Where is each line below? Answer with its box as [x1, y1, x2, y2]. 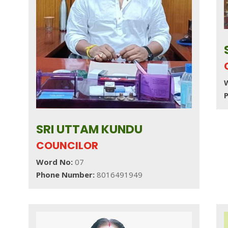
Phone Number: [36, 169, 97, 180]
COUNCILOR [36, 138, 98, 153]
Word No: [36, 156, 73, 167]
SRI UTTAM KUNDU [36, 121, 142, 137]
